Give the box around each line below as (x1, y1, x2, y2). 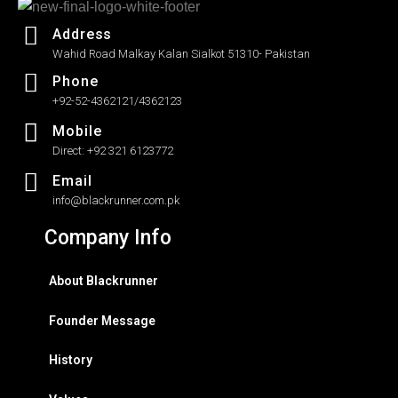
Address (52, 26, 113, 44)
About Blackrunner (49, 274, 158, 289)
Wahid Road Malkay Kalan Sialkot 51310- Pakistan (52, 47, 310, 61)
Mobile (52, 123, 102, 140)
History (49, 353, 92, 368)
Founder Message (49, 313, 155, 328)
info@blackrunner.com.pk (52, 194, 179, 208)
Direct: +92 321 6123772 (52, 144, 173, 158)
